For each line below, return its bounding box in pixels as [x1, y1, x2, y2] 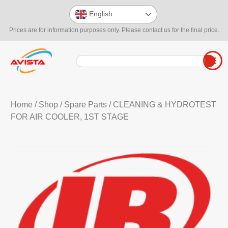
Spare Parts [64, 100, 107, 109]
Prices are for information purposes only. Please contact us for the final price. [9, 26, 219, 34]
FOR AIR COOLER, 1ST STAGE [10, 112, 129, 122]
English [87, 9, 112, 18]
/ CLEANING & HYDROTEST [106, 100, 216, 109]
